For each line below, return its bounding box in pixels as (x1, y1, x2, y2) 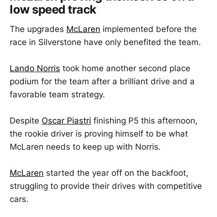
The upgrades (10, 24, 66, 34)
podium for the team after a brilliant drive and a (10, 77, 195, 87)
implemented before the (100, 24, 197, 34)
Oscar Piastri (42, 116, 91, 126)
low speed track (10, 2, 96, 17)
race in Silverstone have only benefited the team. (10, 37, 201, 47)
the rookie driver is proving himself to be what (10, 129, 188, 139)
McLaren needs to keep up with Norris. (10, 142, 161, 152)
